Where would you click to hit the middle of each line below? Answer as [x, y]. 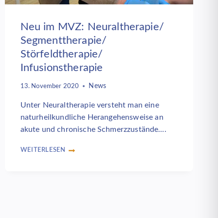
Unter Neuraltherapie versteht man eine [90, 105]
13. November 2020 [50, 86]
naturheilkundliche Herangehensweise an [92, 117]
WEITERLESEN [43, 150]
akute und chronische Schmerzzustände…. [93, 129]
